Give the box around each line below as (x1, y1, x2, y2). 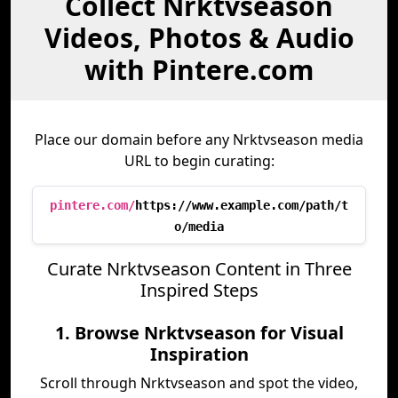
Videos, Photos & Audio (44, 20, 354, 56)
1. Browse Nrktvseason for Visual (54, 321, 344, 345)
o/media (174, 219, 224, 234)
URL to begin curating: (123, 151, 275, 171)
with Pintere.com (84, 52, 314, 88)
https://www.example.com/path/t (135, 198, 348, 212)
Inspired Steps (139, 278, 259, 302)
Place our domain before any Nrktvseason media (35, 130, 363, 149)
